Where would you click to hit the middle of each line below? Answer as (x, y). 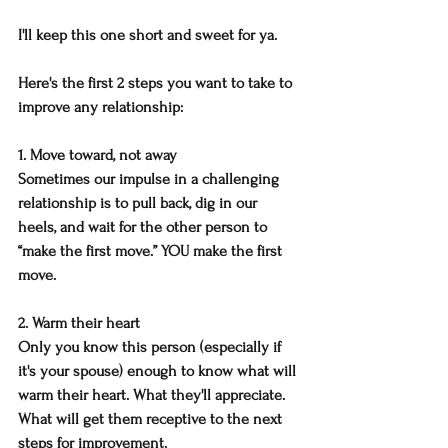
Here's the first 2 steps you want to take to (157, 83)
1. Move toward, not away (97, 155)
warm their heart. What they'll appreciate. (153, 395)
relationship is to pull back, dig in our (139, 203)
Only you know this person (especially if (151, 347)
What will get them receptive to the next (152, 419)
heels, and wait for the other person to (144, 227)
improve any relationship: (100, 107)
